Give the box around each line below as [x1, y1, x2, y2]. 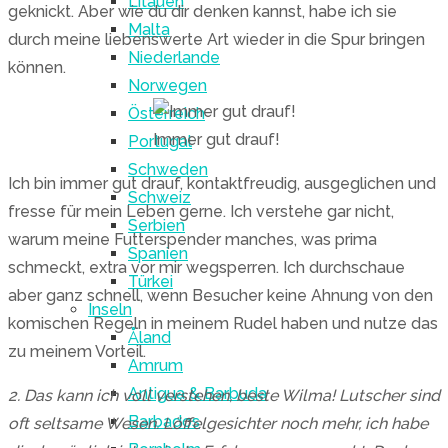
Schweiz [128, 188, 191, 207]
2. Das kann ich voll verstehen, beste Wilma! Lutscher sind [8, 386, 440, 405]
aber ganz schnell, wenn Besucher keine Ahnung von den [8, 286, 433, 305]
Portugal [128, 132, 192, 151]
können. [8, 58, 66, 77]
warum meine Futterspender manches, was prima [8, 230, 377, 249]
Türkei [128, 272, 173, 291]
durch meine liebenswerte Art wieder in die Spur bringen [8, 30, 425, 49]
